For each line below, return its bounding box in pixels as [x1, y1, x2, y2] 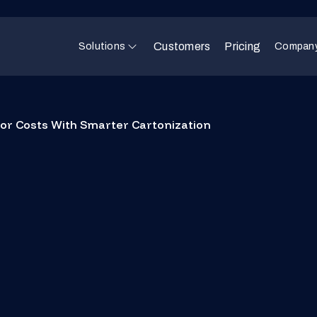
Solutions [78, 40, 125, 52]
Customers [154, 40, 211, 52]
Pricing [224, 40, 260, 52]
